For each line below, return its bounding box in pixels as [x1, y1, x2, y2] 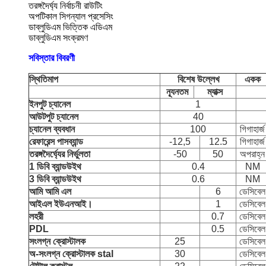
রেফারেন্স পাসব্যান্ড [29, 137, 83, 147]
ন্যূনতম [166, 87, 188, 97]
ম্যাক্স [207, 87, 223, 97]
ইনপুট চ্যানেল [29, 99, 71, 109]
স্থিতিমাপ [29, 74, 58, 84]
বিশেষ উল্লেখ [177, 74, 219, 84]
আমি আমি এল [29, 186, 71, 197]
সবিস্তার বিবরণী [28, 53, 75, 63]
